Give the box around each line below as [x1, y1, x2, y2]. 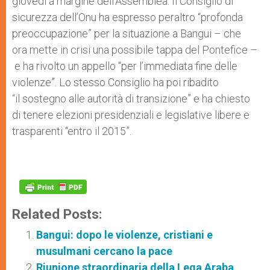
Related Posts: [12, 206, 102, 222]
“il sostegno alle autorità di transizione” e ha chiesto [12, 92, 250, 105]
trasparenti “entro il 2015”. [12, 125, 131, 137]
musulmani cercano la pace [36, 245, 172, 257]
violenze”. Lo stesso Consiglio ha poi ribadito [12, 76, 219, 89]
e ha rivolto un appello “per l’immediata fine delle [12, 60, 237, 72]
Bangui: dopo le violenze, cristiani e [36, 228, 213, 241]
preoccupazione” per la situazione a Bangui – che [12, 27, 241, 40]
